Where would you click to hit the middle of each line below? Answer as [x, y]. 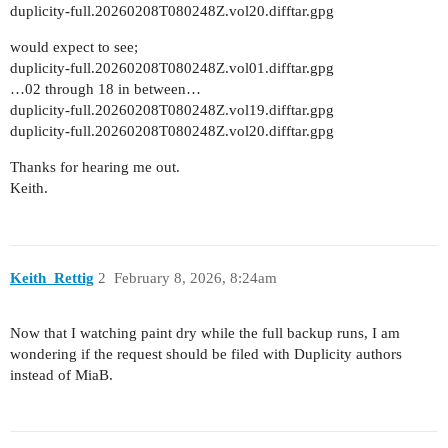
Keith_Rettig [52, 278]
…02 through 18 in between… [105, 89]
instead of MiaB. [61, 374]
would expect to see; [74, 47]
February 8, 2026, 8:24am [195, 278]
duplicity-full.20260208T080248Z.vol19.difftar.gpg [172, 110]
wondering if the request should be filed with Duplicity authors [206, 353]
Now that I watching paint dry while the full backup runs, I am [205, 332]
